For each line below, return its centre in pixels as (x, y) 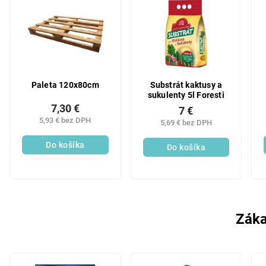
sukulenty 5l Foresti (186, 95)
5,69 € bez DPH (186, 123)
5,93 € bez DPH (65, 120)
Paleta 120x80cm (65, 85)
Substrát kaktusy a (186, 85)
